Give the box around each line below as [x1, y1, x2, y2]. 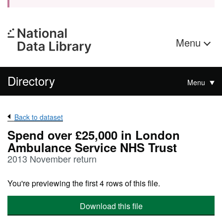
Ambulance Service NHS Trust [7, 139, 177, 156]
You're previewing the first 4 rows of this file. [7, 177, 160, 189]
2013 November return [7, 152, 97, 165]
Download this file [79, 200, 143, 212]
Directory [7, 72, 55, 89]
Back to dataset [14, 112, 63, 122]
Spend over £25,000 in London [7, 126, 180, 143]
